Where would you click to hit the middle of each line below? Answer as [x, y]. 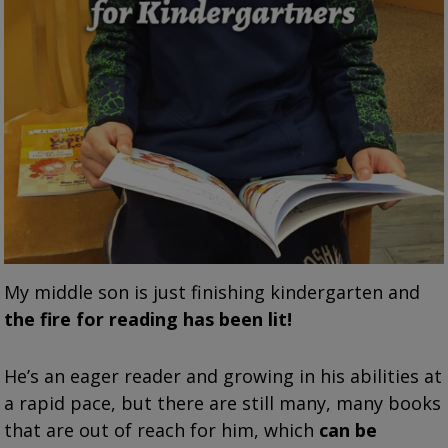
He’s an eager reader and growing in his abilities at [223, 375]
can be [348, 429]
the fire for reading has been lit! [148, 318]
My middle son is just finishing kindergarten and [212, 291]
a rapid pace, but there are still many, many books [223, 402]
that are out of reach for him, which [162, 429]
